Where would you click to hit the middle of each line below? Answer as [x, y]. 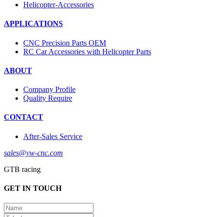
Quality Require [48, 98]
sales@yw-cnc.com [33, 153]
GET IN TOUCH [33, 188]
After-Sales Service [53, 136]
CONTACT [23, 117]
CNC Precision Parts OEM [65, 43]
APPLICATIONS [33, 24]
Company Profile [49, 90]
